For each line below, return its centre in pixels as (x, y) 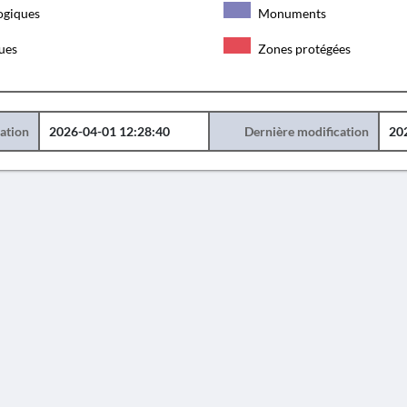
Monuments (290, 13)
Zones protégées (303, 49)
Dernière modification (306, 131)
